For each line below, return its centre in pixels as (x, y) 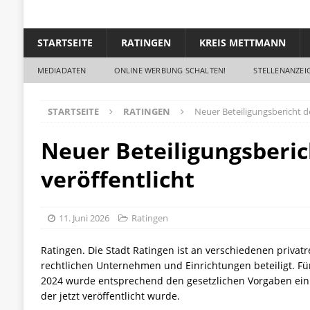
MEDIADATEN (62, 70)
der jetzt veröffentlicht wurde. (110, 295)
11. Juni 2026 (84, 218)
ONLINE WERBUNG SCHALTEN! (170, 70)
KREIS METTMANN (242, 42)
